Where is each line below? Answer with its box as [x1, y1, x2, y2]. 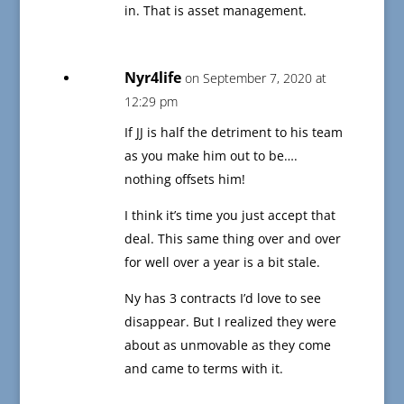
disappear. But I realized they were [124, 313, 336, 331]
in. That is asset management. [124, 2, 307, 20]
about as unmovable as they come [124, 336, 331, 354]
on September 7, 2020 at [184, 69, 326, 87]
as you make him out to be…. [124, 147, 298, 165]
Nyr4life [124, 68, 181, 88]
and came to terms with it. [124, 360, 283, 378]
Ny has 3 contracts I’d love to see [124, 289, 321, 308]
